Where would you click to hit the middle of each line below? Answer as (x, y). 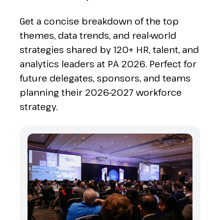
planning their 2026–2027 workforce (101, 92)
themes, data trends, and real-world (98, 35)
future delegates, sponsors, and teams (105, 78)
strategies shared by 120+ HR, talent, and (109, 50)
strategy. (39, 107)
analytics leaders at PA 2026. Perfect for (108, 64)
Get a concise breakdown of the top (99, 21)
